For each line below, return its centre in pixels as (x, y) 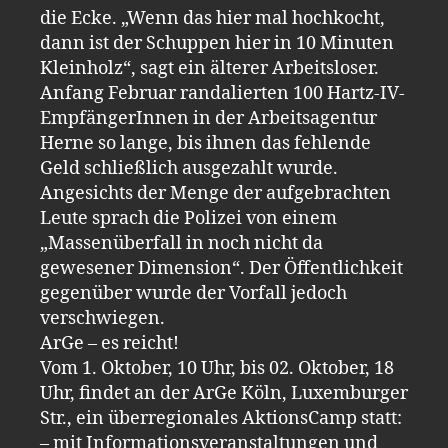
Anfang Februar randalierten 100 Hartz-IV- (222, 93)
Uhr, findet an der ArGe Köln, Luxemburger (224, 393)
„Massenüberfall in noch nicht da (181, 243)
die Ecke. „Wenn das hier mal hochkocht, (212, 18)
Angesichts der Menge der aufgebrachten (215, 193)
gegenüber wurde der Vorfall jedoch (193, 293)
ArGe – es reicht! (109, 343)
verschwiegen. (102, 318)
